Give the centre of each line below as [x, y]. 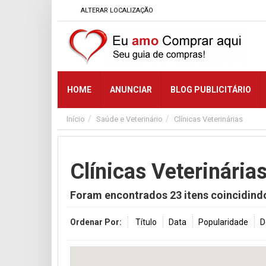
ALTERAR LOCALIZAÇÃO [116, 10]
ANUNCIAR [131, 90]
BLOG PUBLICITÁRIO [211, 90]
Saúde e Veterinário [129, 119]
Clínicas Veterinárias [208, 119]
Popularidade [223, 222]
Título [146, 222]
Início [76, 119]
